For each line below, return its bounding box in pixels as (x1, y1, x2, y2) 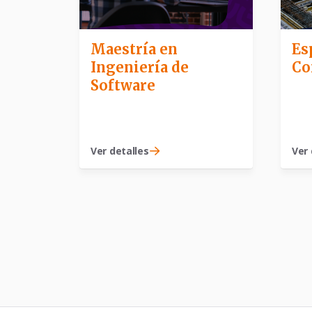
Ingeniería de (91, 58, 189, 76)
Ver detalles (91, 143, 149, 157)
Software (91, 76, 155, 94)
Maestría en (91, 40, 178, 58)
